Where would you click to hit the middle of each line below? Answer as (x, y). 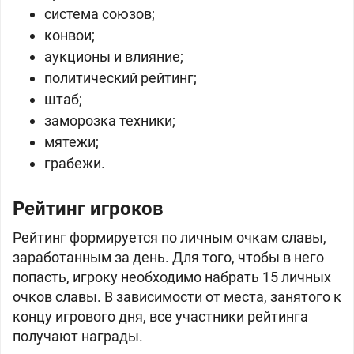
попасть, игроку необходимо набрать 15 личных (172, 277)
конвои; (70, 35)
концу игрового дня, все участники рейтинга (160, 316)
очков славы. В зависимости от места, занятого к (177, 297)
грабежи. (75, 163)
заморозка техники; (110, 121)
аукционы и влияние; (114, 56)
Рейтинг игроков (88, 209)
